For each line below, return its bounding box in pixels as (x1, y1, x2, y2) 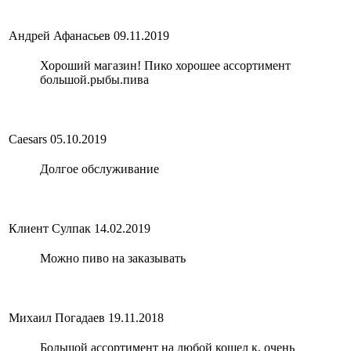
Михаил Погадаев (9, 310, 105, 324)
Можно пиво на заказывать (40, 251, 186, 265)
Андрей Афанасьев (9, 28, 110, 42)
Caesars (9, 132, 47, 146)
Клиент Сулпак (9, 221, 91, 235)
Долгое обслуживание (40, 161, 159, 175)
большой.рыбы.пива (40, 72, 149, 86)
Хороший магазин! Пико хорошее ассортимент (40, 58, 291, 72)
